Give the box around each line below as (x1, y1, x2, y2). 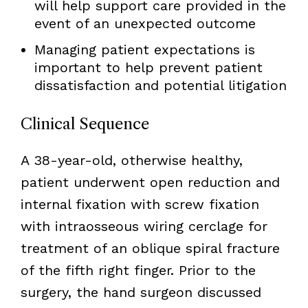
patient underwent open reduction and (20, 173, 280, 190)
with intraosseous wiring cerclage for (20, 217, 267, 234)
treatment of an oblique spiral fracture (20, 239, 280, 256)
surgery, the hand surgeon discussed (20, 283, 261, 300)
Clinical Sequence (20, 114, 149, 133)
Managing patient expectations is (34, 41, 255, 58)
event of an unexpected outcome (34, 14, 256, 32)
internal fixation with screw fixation (20, 195, 259, 212)
